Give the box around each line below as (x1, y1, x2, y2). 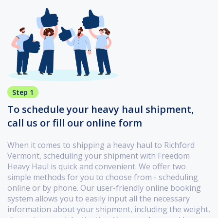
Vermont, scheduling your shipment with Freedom (7, 150, 190, 161)
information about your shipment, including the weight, (7, 203, 210, 215)
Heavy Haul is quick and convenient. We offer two (7, 161, 186, 172)
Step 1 (12, 87, 34, 97)
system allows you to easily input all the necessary (7, 193, 190, 204)
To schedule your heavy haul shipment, (7, 102, 194, 116)
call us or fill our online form (7, 116, 142, 129)
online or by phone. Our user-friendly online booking (7, 182, 201, 193)
